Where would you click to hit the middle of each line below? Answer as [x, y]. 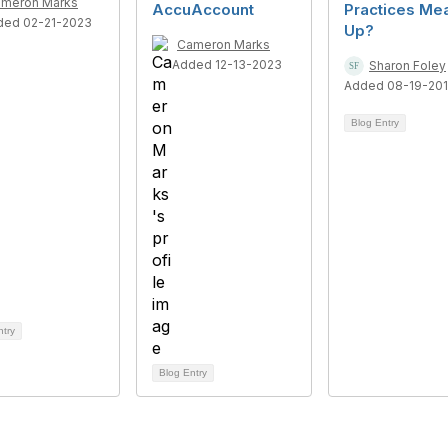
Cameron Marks [223, 44]
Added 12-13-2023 [227, 64]
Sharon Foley [407, 65]
